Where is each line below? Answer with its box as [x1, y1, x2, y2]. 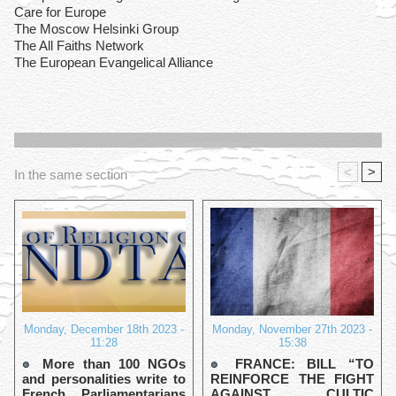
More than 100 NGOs [34, 356, 186, 372]
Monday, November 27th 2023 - [212, 323, 372, 337]
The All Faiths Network [14, 38, 148, 53]
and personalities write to [22, 371, 186, 387]
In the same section [14, 167, 127, 182]
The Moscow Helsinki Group [14, 21, 182, 36]
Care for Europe [14, 4, 110, 19]
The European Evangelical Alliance [14, 55, 217, 70]
